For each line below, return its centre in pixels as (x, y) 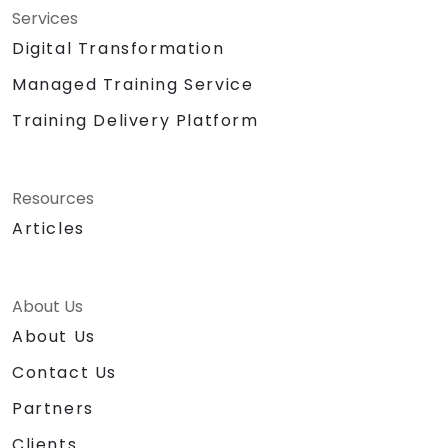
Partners (53, 408)
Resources (53, 198)
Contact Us (64, 372)
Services (45, 18)
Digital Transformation (118, 48)
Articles (48, 228)
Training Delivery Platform (135, 120)
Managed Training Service (133, 84)
